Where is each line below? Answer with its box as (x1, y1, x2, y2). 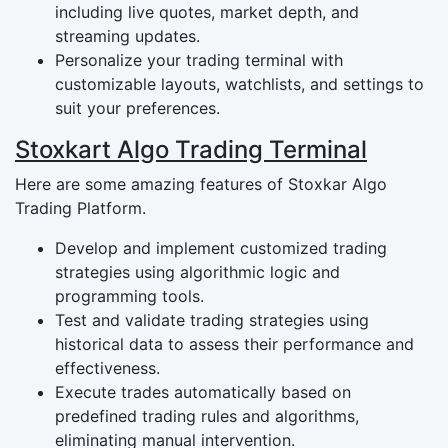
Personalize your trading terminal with (55, 49, 343, 70)
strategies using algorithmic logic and (55, 261, 340, 282)
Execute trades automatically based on (55, 381, 351, 402)
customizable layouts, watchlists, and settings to (55, 73, 424, 94)
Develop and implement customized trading (55, 237, 387, 258)
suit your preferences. (55, 97, 220, 118)
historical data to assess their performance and (55, 333, 414, 354)
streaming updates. (55, 25, 200, 46)
